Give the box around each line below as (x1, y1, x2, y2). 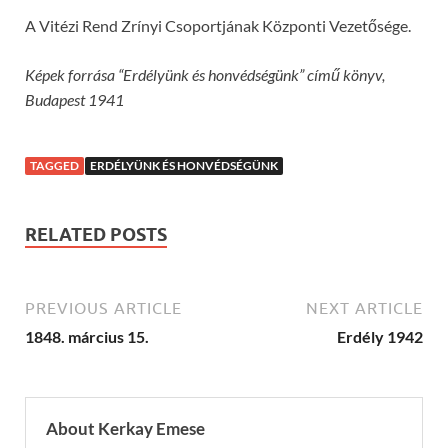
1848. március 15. (25, 326, 149, 346)
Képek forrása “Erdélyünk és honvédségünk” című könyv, (25, 64, 385, 84)
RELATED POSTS (25, 223, 167, 245)
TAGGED (30, 157, 79, 173)
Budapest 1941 (25, 89, 124, 109)
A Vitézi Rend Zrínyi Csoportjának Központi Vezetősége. (25, 15, 411, 35)
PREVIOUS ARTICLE (25, 298, 182, 317)
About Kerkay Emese (46, 417, 205, 439)
